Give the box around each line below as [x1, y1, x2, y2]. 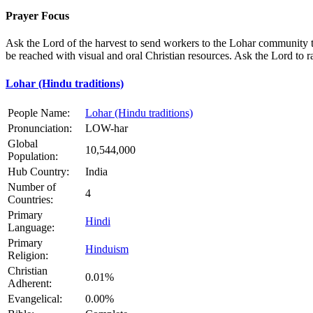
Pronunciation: [8, 122, 72, 134]
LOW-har [85, 122, 128, 134]
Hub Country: [8, 165, 69, 177]
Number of [8, 180, 56, 193]
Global [8, 137, 38, 150]
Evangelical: [8, 292, 62, 305]
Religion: [8, 249, 48, 261]
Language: [8, 221, 54, 233]
